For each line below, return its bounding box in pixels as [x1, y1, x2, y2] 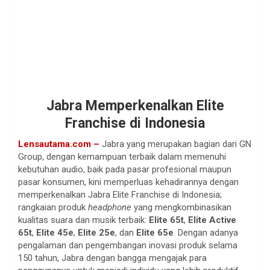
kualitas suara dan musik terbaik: [18, 214, 149, 225]
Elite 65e [136, 227, 174, 238]
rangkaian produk [18, 201, 88, 213]
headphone [88, 201, 131, 213]
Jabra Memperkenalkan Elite [46, 97, 224, 114]
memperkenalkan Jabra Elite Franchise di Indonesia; [18, 189, 222, 200]
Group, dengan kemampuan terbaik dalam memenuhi [18, 151, 226, 162]
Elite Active [188, 214, 236, 225]
